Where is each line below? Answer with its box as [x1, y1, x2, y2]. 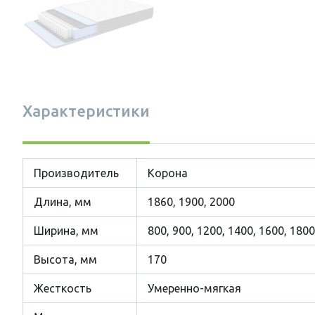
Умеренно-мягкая [148, 282, 241, 295]
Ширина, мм [34, 224, 98, 237]
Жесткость [34, 282, 91, 295]
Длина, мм [34, 195, 91, 208]
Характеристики [22, 102, 150, 120]
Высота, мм [34, 253, 97, 266]
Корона [148, 167, 188, 179]
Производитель [34, 167, 119, 179]
